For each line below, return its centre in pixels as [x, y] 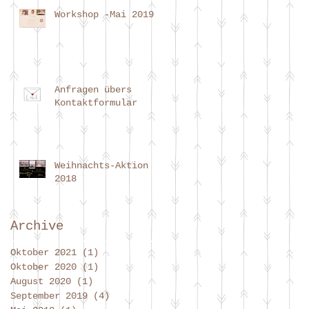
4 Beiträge [137, 296]
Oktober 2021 [43, 252]
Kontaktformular [96, 102]
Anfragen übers [93, 89]
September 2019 [49, 296]
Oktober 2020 [43, 267]
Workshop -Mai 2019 [104, 14]
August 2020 [41, 281]
